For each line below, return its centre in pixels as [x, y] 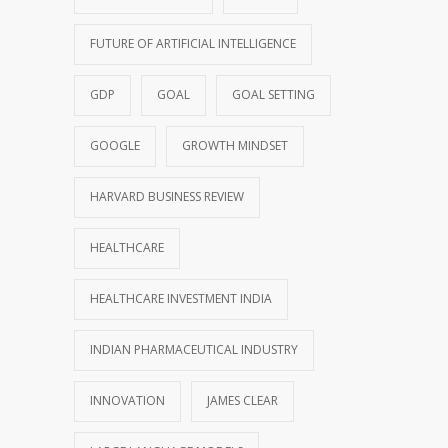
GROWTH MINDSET [235, 146]
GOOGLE [115, 146]
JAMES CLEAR [242, 401]
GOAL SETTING [273, 95]
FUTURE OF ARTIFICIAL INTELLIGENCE [193, 44]
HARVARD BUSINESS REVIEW [167, 197]
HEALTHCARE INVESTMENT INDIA [181, 299]
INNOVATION [127, 401]
